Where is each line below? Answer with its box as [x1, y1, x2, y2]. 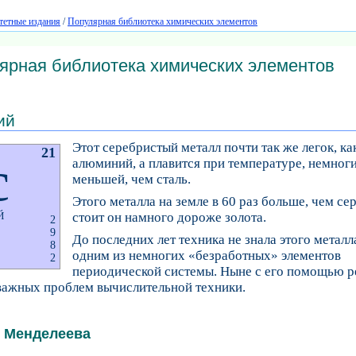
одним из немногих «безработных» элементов [72, 247, 341, 263]
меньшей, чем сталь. [72, 172, 191, 188]
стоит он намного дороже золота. [72, 210, 266, 226]
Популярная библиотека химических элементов [68, 16, 257, 27]
